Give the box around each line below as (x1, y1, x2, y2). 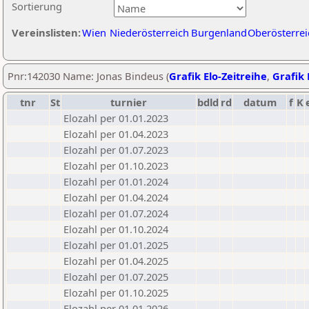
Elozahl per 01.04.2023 (63, 127, 168, 141)
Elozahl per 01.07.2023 (63, 143, 168, 157)
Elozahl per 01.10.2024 (63, 222, 168, 236)
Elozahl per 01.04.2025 (63, 254, 168, 268)
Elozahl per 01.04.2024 (63, 190, 168, 204)
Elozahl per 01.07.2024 (63, 206, 168, 220)
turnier (110, 95, 147, 109)
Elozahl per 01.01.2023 (63, 111, 168, 125)
